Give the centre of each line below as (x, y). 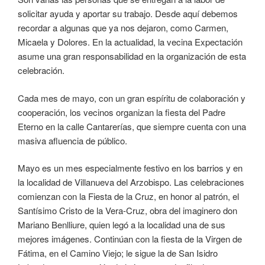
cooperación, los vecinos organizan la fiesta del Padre (122, 112)
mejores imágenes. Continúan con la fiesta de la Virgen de (130, 239)
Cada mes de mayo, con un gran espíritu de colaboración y (132, 98)
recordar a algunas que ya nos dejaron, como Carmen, (123, 28)
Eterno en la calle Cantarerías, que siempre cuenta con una (132, 126)
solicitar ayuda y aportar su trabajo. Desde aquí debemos (128, 14)
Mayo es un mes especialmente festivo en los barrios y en (130, 168)
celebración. (41, 70)
